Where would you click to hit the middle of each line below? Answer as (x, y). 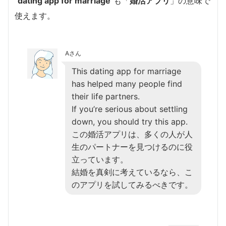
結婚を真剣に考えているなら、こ (132, 172)
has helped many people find (127, 83)
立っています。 (100, 159)
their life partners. (106, 96)
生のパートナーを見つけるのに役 (132, 147)
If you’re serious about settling (130, 109)
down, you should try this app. (130, 121)
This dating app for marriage (126, 71)
